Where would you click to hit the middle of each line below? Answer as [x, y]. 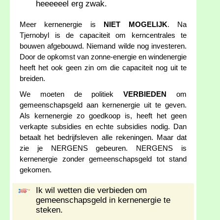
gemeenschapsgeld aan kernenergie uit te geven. [103, 105]
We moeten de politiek [72, 95]
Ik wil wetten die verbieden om [91, 191]
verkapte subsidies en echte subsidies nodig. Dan [103, 127]
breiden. [32, 79]
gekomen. [36, 170]
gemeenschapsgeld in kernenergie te [103, 200]
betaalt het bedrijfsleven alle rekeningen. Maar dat [103, 138]
